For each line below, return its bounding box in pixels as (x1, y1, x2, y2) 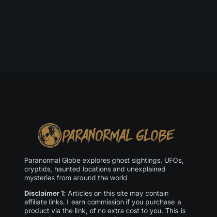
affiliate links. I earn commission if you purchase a (24, 197, 181, 206)
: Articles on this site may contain (64, 188, 169, 197)
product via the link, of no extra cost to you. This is (24, 206, 186, 215)
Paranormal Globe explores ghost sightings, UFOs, (24, 155, 184, 164)
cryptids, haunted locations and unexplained (24, 164, 166, 173)
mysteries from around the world (24, 173, 127, 182)
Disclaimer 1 (24, 188, 64, 197)
